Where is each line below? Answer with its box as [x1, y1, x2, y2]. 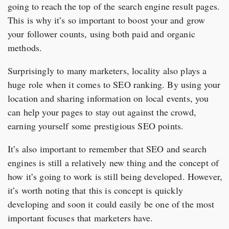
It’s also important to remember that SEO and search [8, 143, 207, 155]
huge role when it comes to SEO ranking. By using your [8, 78, 221, 91]
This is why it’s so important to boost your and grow [8, 14, 205, 27]
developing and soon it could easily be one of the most [8, 198, 215, 211]
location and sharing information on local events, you [8, 92, 209, 105]
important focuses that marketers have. [8, 212, 153, 224]
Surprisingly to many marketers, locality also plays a [8, 64, 207, 77]
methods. [8, 41, 42, 54]
